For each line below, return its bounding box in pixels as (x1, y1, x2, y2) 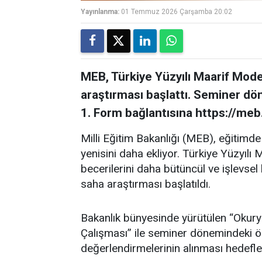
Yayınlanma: (81, 8, 119, 16)
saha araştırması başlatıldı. (81, 177, 211, 191)
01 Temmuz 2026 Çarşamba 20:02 (121, 8, 232, 16)
